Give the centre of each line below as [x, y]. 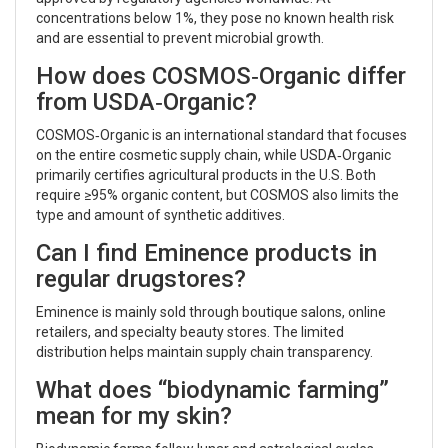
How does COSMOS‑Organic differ [221, 75]
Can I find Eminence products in [206, 252]
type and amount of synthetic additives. [160, 214]
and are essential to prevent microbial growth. [180, 37]
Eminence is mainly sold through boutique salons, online [211, 311]
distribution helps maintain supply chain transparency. [204, 351]
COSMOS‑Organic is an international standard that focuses [221, 134]
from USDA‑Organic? [146, 101]
